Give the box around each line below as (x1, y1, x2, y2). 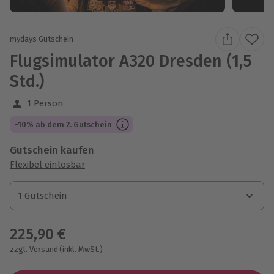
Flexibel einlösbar (10, 158, 85, 170)
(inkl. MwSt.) (59, 244, 103, 254)
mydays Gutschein (10, 34, 73, 44)
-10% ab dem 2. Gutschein (15, 119, 112, 129)
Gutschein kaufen (10, 143, 94, 157)
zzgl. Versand (10, 244, 58, 254)
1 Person (27, 97, 64, 109)
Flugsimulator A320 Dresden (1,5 (10, 51, 252, 71)
